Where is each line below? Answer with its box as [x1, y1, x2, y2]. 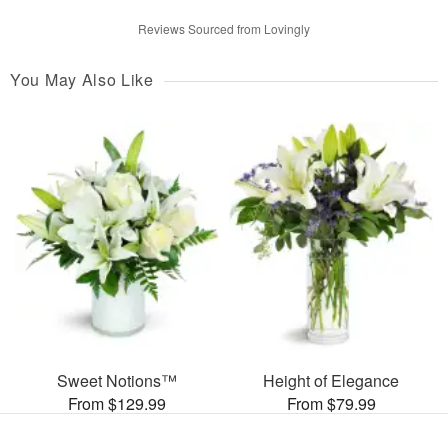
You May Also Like [10, 67, 154, 91]
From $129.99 [68, 392, 166, 416]
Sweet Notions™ [57, 369, 177, 393]
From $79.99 [286, 392, 376, 416]
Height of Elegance [263, 369, 399, 393]
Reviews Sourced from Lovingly [138, 19, 310, 37]
